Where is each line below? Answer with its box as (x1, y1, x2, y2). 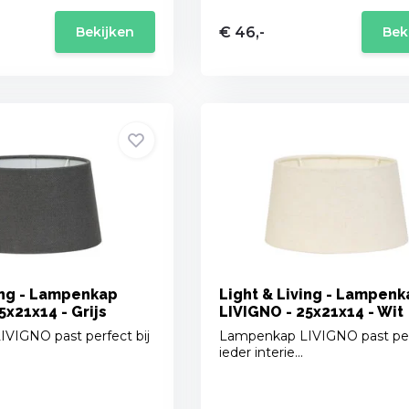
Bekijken (75, 24, 134, 41)
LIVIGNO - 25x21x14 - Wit (218, 303, 404, 321)
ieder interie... (218, 344, 303, 362)
